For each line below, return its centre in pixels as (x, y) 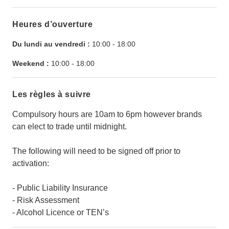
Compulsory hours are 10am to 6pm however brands (107, 114)
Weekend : (31, 64)
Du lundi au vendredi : (51, 44)
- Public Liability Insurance (60, 188)
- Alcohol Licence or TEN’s (61, 213)
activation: (31, 164)
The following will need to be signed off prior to (96, 151)
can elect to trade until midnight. (70, 127)
